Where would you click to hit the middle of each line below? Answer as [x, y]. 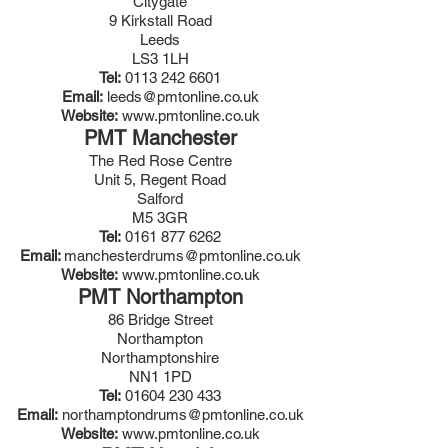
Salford [160, 198]
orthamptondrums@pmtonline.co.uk [186, 414]
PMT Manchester [160, 138]
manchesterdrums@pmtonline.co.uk [182, 255]
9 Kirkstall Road [160, 20]
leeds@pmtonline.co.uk [182, 96]
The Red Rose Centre [160, 160]
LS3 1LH [160, 58]
